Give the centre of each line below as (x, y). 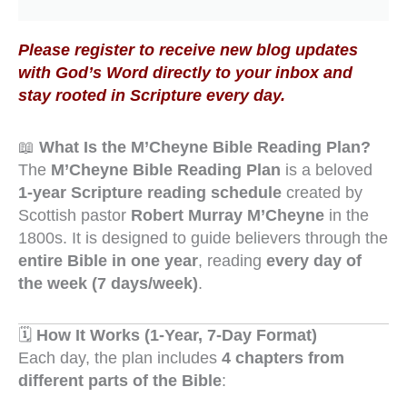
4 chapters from (283, 358)
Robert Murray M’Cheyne (228, 215)
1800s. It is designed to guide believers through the (203, 238)
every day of (314, 260)
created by (322, 192)
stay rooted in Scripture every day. (152, 95)
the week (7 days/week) (108, 283)
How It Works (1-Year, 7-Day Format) (177, 335)
